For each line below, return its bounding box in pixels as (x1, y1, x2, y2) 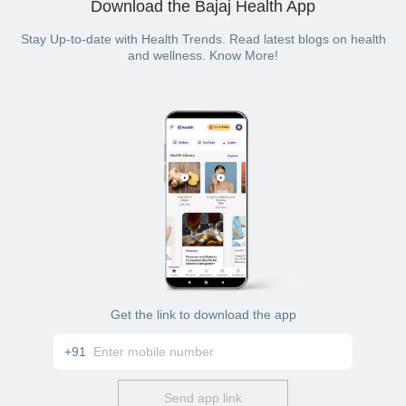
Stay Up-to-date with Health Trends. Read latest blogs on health (20, 31, 386, 46)
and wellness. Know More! (128, 47, 278, 63)
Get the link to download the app (110, 307, 296, 323)
